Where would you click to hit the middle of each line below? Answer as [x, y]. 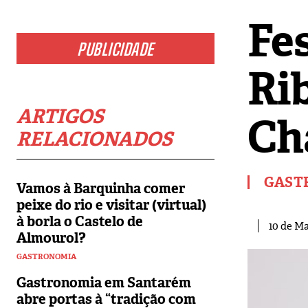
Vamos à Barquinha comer [101, 189]
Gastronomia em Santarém [104, 283]
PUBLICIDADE [115, 49]
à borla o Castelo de [80, 222]
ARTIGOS [60, 117]
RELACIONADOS [95, 140]
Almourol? [51, 238]
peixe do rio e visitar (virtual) [111, 205]
